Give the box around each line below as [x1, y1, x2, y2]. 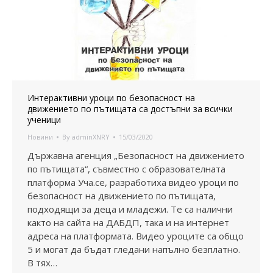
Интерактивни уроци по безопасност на [27, 91, 195, 104]
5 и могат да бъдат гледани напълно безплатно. [27, 243, 240, 255]
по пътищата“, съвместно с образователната [27, 162, 225, 175]
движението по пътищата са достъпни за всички [27, 102, 233, 115]
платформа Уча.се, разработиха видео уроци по [27, 175, 239, 188]
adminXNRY [72, 132, 110, 141]
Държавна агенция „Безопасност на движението [27, 149, 244, 161]
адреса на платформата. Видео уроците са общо [27, 229, 244, 242]
